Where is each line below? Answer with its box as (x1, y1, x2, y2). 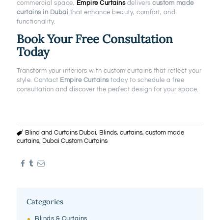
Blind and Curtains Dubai (25, 129, 97, 136)
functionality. (16, 18, 56, 26)
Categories (26, 197, 63, 207)
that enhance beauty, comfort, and (68, 9, 176, 16)
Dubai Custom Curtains (42, 137, 108, 144)
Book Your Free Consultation (16, 31, 173, 47)
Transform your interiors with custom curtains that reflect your (16, 67, 202, 75)
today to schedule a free (109, 77, 185, 84)
